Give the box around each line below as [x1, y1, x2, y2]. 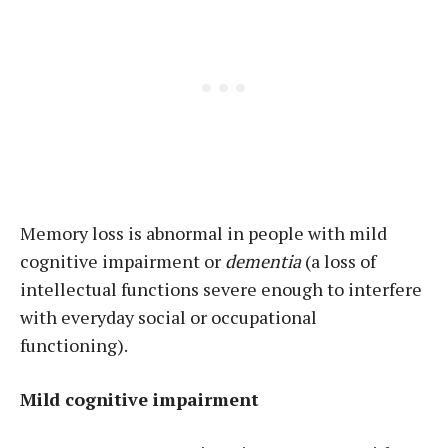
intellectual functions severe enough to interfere [20, 277, 422, 301]
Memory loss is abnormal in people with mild [20, 221, 387, 245]
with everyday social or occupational [20, 305, 317, 329]
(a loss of [301, 249, 376, 273]
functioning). [20, 333, 128, 357]
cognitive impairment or [20, 249, 225, 273]
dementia [225, 249, 301, 273]
